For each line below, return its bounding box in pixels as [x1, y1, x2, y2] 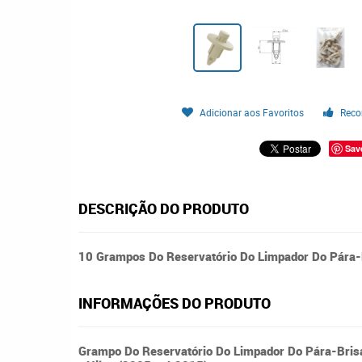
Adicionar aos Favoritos [200, 106, 305, 119]
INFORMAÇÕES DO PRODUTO [78, 293, 271, 313]
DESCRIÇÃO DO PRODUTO [78, 199, 249, 218]
